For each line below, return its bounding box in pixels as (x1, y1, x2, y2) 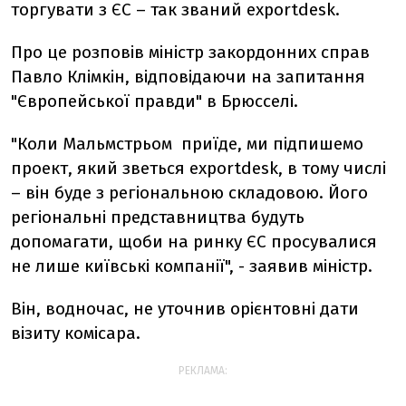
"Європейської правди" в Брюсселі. (11, 91, 298, 111)
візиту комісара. (11, 323, 150, 343)
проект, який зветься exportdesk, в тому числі (11, 158, 386, 179)
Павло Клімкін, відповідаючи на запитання (11, 66, 365, 87)
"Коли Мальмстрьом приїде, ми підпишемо (11, 133, 363, 154)
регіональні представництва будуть (11, 207, 304, 227)
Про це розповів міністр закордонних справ (11, 42, 370, 63)
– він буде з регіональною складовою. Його (11, 182, 368, 203)
